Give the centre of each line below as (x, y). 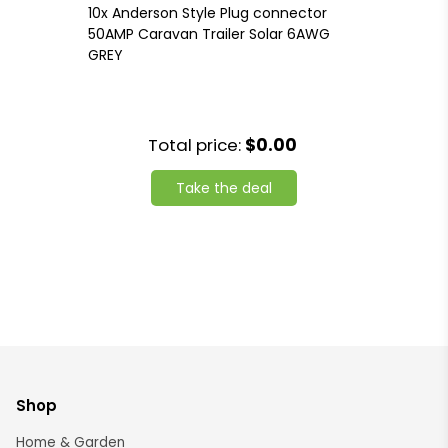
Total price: (196, 145)
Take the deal (224, 188)
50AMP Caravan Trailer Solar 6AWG (209, 34)
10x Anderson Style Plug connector (207, 13)
